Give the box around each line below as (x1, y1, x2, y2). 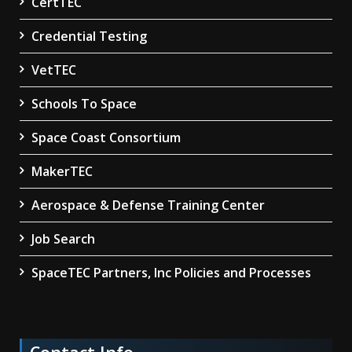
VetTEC (31, 61, 76, 79)
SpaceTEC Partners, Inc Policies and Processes (31, 264, 311, 282)
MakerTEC (31, 163, 93, 181)
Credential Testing (31, 27, 147, 46)
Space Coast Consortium (31, 129, 181, 147)
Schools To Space (31, 95, 137, 113)
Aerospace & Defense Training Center (31, 196, 265, 214)
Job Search (31, 230, 95, 248)
